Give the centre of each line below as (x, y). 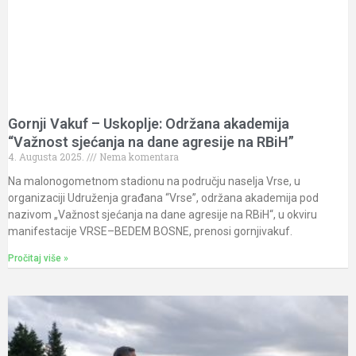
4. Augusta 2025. (47, 157)
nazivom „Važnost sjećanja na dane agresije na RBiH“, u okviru (163, 215)
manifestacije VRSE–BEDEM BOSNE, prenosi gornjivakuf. (150, 232)
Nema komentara (138, 157)
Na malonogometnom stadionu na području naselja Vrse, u (154, 182)
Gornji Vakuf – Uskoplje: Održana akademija (149, 124)
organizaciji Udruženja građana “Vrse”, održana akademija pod (163, 198)
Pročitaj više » (38, 259)
